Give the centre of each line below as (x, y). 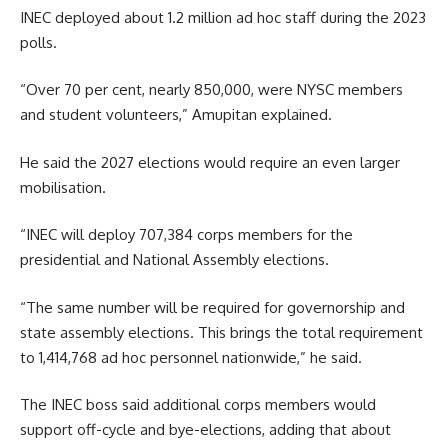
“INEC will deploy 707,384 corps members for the (186, 235)
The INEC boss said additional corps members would (198, 405)
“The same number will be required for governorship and (212, 307)
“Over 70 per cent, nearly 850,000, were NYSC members (211, 90)
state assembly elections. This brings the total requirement (221, 332)
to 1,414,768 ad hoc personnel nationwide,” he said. (191, 357)
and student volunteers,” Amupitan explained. (176, 115)
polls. (38, 42)
